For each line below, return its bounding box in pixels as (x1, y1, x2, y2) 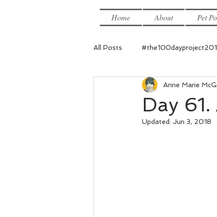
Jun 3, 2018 (173, 118, 211, 125)
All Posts (93, 43, 122, 51)
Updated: (142, 118, 173, 125)
